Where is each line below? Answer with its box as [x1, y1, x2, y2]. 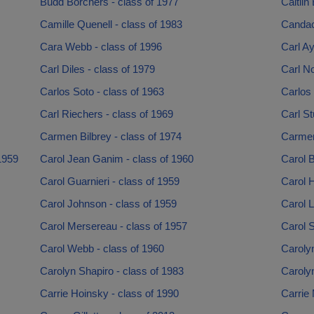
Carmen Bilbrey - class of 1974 [39, 130, 182, 142]
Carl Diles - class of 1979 [39, 63, 155, 75]
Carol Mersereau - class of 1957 [39, 220, 187, 232]
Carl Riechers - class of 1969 [39, 108, 173, 120]
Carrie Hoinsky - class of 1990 [39, 287, 179, 299]
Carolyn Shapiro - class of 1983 [39, 265, 184, 277]
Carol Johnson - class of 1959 [39, 198, 177, 210]
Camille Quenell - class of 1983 [39, 18, 182, 30]
